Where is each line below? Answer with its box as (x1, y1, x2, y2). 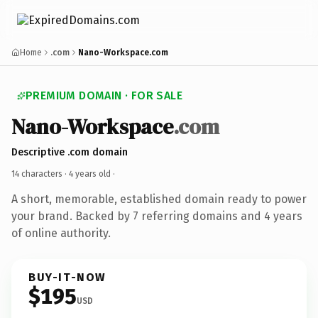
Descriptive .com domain (11, 146, 128, 158)
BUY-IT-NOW (28, 270, 106, 284)
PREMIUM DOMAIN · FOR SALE (26, 89, 182, 102)
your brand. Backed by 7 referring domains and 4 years (11, 209, 302, 223)
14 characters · (11, 168, 69, 179)
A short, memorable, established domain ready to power (11, 192, 307, 206)
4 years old (69, 168, 111, 179)
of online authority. (11, 226, 111, 240)
